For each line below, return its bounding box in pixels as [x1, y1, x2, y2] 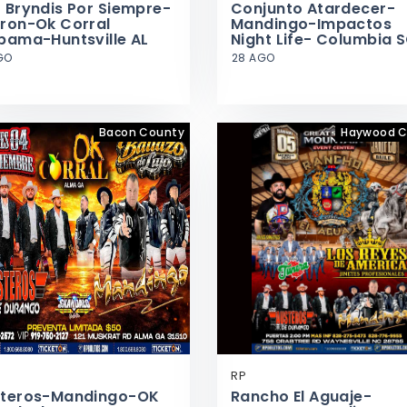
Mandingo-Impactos [231, 14, 392, 35]
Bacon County [98, 124, 184, 140]
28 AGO [232, 50, 275, 65]
